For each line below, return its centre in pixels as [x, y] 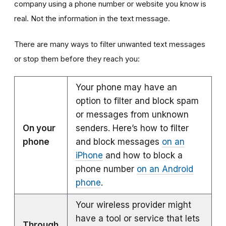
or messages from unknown [132, 115]
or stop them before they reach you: [77, 59]
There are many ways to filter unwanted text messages [110, 44]
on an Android [165, 169]
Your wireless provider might [133, 205]
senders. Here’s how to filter [132, 128]
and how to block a [143, 156]
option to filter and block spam [137, 101]
